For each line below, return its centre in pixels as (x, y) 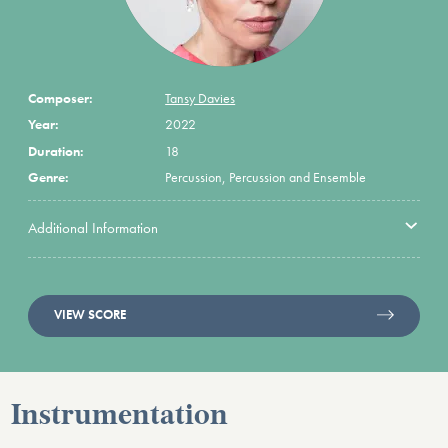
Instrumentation (120, 416)
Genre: (48, 177)
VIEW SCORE (90, 315)
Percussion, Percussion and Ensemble (266, 177)
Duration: (56, 150)
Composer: (60, 98)
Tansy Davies (200, 98)
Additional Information (93, 227)
